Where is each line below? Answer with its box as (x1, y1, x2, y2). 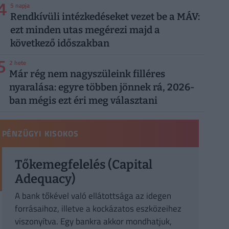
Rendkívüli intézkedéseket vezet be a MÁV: (10, 11, 200, 23)
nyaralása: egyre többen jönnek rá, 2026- (9, 81, 195, 94)
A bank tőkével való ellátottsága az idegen (14, 189, 171, 203)
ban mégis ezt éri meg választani (9, 95, 157, 107)
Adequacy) (14, 171, 76, 186)
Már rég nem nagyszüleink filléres (9, 68, 165, 80)
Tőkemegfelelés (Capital (14, 157, 152, 172)
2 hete (9, 58, 26, 68)
